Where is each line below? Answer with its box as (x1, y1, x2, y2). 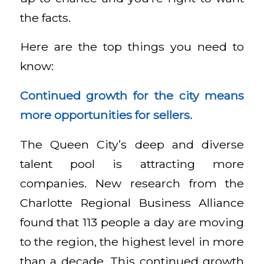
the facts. (19, 10, 71, 25)
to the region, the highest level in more (19, 234, 245, 249)
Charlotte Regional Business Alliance (19, 195, 245, 210)
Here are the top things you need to (19, 39, 245, 54)
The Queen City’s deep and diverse (19, 137, 245, 151)
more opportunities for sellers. (19, 108, 192, 123)
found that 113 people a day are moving (19, 214, 245, 229)
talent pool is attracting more (19, 156, 245, 171)
